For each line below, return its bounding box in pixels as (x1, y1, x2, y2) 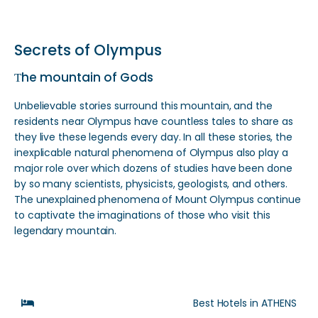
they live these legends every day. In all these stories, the (14, 130, 292, 144)
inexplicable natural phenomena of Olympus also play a (14, 146, 288, 160)
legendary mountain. (14, 224, 117, 238)
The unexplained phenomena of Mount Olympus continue (14, 192, 301, 207)
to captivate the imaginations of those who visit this (14, 208, 270, 222)
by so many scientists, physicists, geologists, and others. (14, 177, 288, 191)
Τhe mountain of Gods (14, 69, 153, 86)
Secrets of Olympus (14, 40, 162, 60)
